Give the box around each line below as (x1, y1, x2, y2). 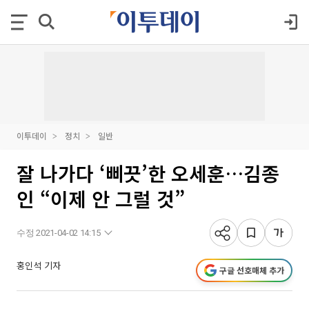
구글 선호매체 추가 (219, 264, 284, 276)
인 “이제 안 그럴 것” (17, 185, 185, 212)
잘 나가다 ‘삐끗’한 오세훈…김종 (17, 159, 279, 187)
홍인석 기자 (17, 259, 61, 272)
